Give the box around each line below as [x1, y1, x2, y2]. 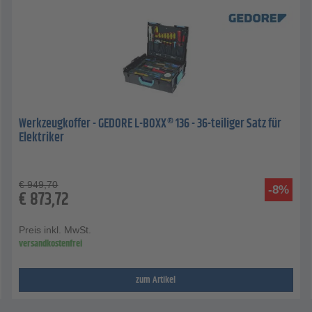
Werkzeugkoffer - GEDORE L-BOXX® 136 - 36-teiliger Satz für [19, 114, 282, 134]
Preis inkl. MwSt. [19, 224, 92, 236]
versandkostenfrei [19, 236, 83, 252]
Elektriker [19, 128, 65, 148]
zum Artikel [136, 272, 176, 288]
